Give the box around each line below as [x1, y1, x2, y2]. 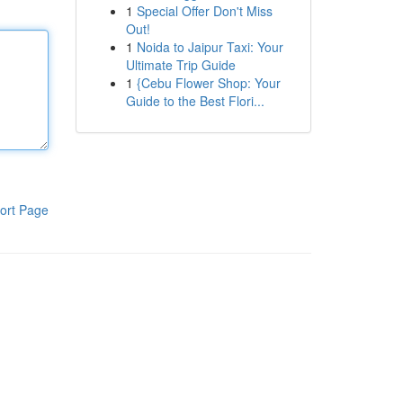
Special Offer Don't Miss [136, 2, 273, 20]
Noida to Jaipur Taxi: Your [136, 38, 283, 56]
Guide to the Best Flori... [125, 92, 264, 110]
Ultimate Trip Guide [125, 56, 236, 74]
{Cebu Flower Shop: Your [136, 74, 281, 92]
